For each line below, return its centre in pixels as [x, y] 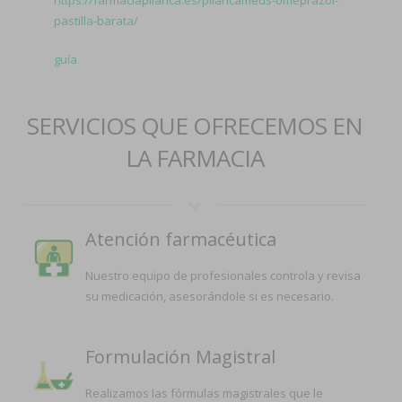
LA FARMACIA [194, 158]
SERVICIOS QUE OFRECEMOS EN [194, 126]
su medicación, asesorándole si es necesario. [210, 296]
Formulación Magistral [180, 357]
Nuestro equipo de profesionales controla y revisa [223, 275]
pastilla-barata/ [96, 21]
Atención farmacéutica [181, 239]
